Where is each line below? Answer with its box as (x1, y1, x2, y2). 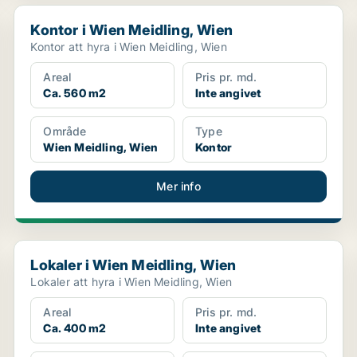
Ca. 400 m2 (43, 321, 107, 335)
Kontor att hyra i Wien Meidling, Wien (30, 40, 227, 53)
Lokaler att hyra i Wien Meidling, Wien (30, 275, 232, 288)
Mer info (156, 179, 201, 193)
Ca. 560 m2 (43, 86, 107, 100)
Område (43, 124, 87, 138)
